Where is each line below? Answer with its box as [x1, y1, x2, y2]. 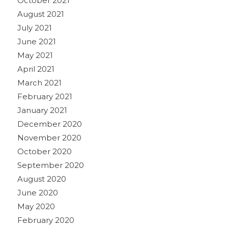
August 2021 [17, 9, 64, 19]
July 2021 [17, 22, 52, 33]
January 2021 [17, 105, 67, 115]
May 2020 [17, 201, 55, 211]
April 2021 [17, 64, 54, 74]
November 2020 [17, 132, 81, 142]
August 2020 [17, 174, 66, 184]
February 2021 [17, 91, 72, 101]
